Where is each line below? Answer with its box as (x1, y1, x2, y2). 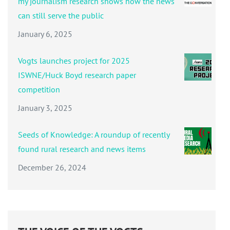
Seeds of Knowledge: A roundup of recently (18, 129, 169, 140)
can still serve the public (18, 10, 104, 21)
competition (18, 84, 60, 95)
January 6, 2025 (18, 29, 72, 40)
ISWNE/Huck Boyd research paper (18, 70, 136, 81)
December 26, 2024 (18, 162, 86, 173)
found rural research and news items (18, 144, 146, 155)
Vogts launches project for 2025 (18, 55, 130, 66)
